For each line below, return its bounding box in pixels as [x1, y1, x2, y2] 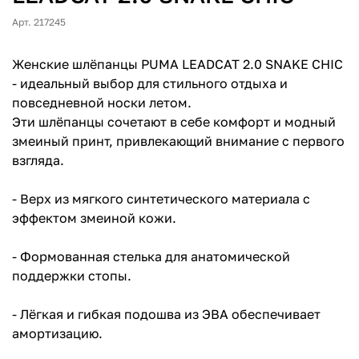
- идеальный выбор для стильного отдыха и [12, 75, 288, 92]
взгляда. [12, 152, 64, 169]
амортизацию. [12, 325, 103, 342]
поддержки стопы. [12, 268, 131, 284]
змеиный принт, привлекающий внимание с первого [12, 133, 345, 150]
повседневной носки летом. [12, 95, 192, 111]
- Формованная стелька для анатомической [12, 248, 290, 265]
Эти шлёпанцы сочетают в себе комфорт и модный [12, 114, 336, 131]
